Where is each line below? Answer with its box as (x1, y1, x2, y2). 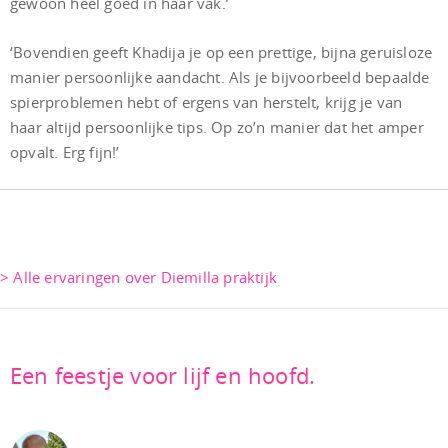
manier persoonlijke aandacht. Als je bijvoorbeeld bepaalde (10, 67, 430, 87)
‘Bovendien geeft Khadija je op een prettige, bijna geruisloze (10, 42, 433, 62)
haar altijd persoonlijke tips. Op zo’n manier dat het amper (10, 117, 424, 137)
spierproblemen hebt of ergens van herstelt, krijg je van (10, 92, 403, 112)
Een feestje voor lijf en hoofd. (10, 360, 316, 390)
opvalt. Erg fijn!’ (10, 142, 120, 162)
